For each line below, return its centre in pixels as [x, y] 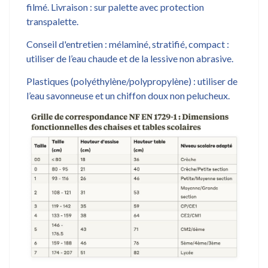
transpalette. [52, 21]
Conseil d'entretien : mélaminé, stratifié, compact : [128, 44]
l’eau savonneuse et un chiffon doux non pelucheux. [128, 95]
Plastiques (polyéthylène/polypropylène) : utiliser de [132, 81]
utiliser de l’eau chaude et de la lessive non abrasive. [130, 58]
